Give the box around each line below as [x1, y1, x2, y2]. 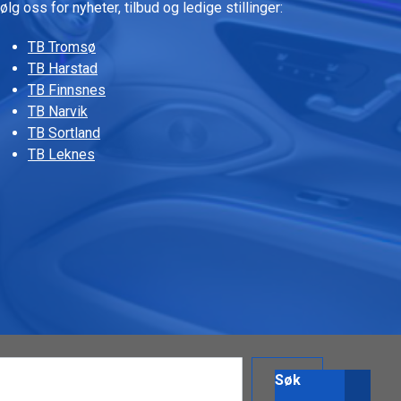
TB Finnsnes [28, 81, 106, 98]
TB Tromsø [28, 38, 96, 55]
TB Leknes [28, 145, 95, 163]
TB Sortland [28, 124, 100, 141]
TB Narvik [28, 102, 88, 120]
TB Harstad [28, 59, 98, 77]
